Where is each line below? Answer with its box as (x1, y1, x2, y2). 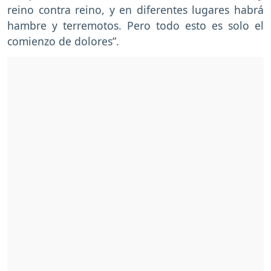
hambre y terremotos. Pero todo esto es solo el (7, 18, 264, 33)
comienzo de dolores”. (7, 34, 119, 49)
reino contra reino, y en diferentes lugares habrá (7, 2, 264, 18)
